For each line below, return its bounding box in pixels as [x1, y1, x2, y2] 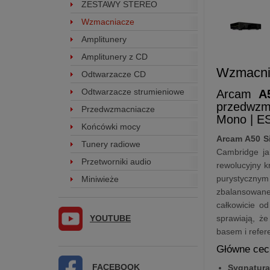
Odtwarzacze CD [81, 69, 146, 79]
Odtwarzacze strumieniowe [81, 87, 184, 96]
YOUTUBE [90, 213, 131, 223]
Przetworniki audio [81, 157, 151, 166]
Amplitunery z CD [81, 52, 148, 61]
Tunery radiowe [81, 139, 140, 149]
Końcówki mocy [81, 122, 140, 131]
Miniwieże [81, 174, 119, 184]
